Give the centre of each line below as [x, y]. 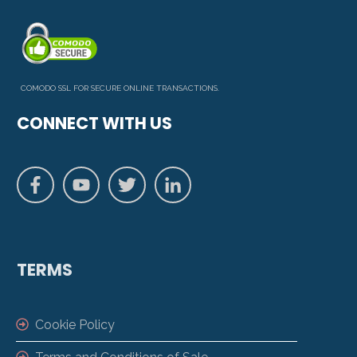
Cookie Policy [75, 325]
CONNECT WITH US [94, 123]
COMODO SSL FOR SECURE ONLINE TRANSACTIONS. [120, 88]
